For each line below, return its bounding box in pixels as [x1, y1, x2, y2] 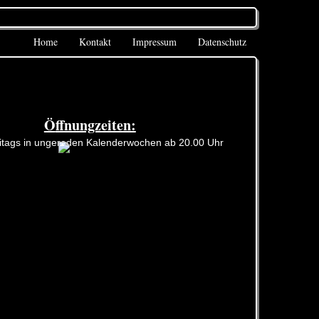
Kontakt [79, 35, 111, 48]
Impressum [132, 35, 177, 48]
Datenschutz [198, 35, 246, 48]
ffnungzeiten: [55, 115, 136, 135]
